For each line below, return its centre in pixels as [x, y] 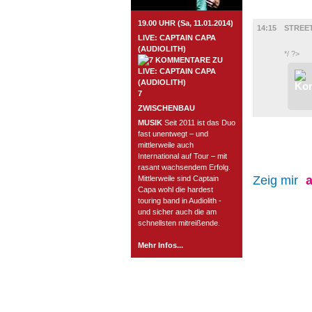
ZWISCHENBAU [166, 108]
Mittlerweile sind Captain [178, 178]
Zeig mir [277, 180]
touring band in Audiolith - [180, 201]
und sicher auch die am [177, 212]
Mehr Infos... [161, 245]
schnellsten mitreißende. [179, 223]
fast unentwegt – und [173, 134]
